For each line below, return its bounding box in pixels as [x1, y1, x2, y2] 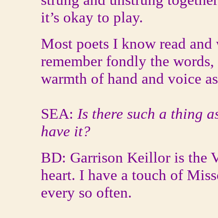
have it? [41, 123, 91, 140]
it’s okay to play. [41, 9, 143, 26]
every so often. [41, 184, 132, 201]
